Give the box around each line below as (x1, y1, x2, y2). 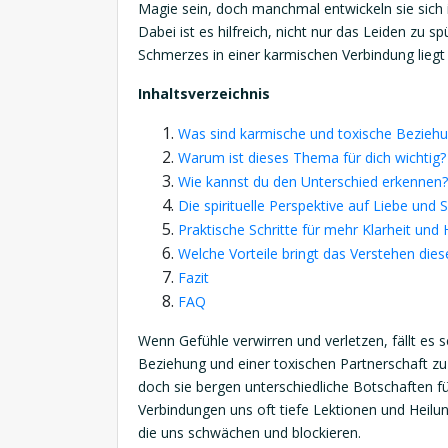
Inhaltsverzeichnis (138, 84, 270, 103)
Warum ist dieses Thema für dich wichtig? (178, 148, 446, 167)
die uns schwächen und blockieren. (138, 423, 361, 442)
